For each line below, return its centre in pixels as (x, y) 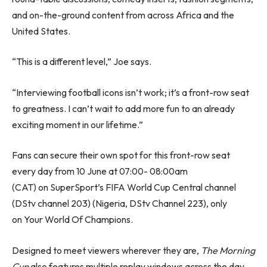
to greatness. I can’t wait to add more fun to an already (123, 108)
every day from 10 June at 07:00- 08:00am (100, 171)
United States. (41, 31)
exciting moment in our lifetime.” (77, 124)
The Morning (228, 250)
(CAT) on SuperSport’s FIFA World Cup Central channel (124, 187)
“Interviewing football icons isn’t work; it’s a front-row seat (131, 92)
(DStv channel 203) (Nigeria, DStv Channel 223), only (119, 204)
